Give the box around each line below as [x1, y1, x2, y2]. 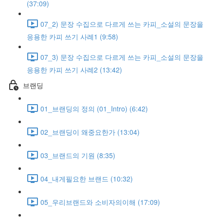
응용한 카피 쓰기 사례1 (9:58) [27, 32, 118, 41]
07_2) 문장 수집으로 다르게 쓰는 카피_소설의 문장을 [40, 18, 203, 29]
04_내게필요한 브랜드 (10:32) [40, 173, 133, 183]
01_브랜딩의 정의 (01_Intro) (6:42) [40, 103, 148, 113]
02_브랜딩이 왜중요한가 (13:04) [40, 127, 140, 137]
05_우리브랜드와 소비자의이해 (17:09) [40, 197, 160, 207]
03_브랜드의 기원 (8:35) [40, 150, 115, 160]
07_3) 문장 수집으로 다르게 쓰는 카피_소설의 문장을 [40, 52, 203, 62]
